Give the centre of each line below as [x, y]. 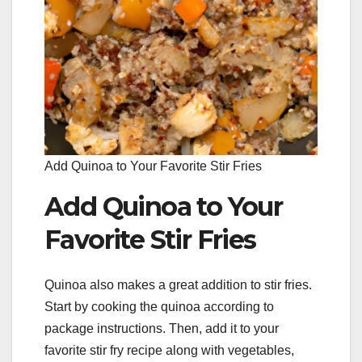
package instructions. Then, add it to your [162, 328]
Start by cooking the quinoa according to [159, 306]
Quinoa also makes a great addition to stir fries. [178, 284]
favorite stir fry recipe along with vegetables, [169, 350]
